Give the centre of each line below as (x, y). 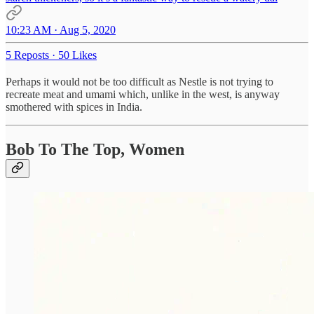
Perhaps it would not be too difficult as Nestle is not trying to (139, 81)
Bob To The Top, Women (95, 149)
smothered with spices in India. (74, 107)
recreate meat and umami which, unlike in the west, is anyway (143, 94)
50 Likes (77, 55)
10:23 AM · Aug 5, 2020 (61, 29)
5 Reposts (27, 55)
